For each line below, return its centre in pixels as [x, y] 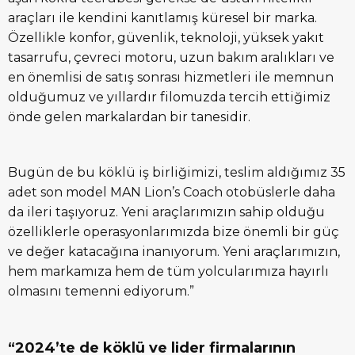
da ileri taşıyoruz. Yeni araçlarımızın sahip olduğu [166, 212]
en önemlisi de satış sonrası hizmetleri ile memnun [171, 78]
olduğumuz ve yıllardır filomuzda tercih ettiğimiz [169, 97]
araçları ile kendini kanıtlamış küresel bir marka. [162, 18]
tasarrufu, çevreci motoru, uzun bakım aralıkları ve [171, 58]
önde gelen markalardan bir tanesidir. [129, 117]
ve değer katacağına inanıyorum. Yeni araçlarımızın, [174, 252]
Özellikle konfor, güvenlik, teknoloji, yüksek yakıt [166, 38]
